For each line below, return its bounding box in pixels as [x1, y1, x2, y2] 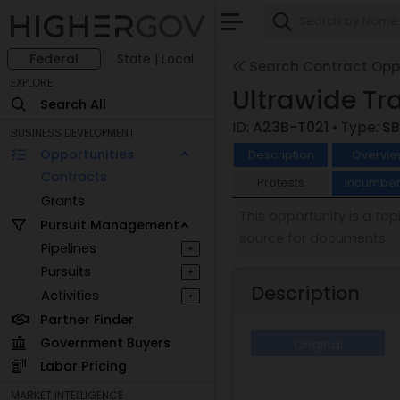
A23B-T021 [253, 117, 329, 137]
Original [293, 336, 343, 354]
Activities [41, 286, 100, 304]
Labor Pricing [39, 356, 127, 375]
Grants [41, 191, 86, 210]
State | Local [116, 50, 194, 69]
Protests [257, 175, 305, 191]
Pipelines [41, 238, 97, 257]
